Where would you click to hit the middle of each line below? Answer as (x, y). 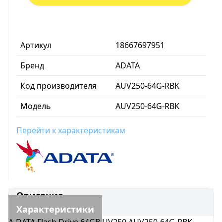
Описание (40, 195)
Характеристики (55, 209)
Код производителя (58, 86)
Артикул (36, 45)
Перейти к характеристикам (71, 130)
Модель (36, 106)
